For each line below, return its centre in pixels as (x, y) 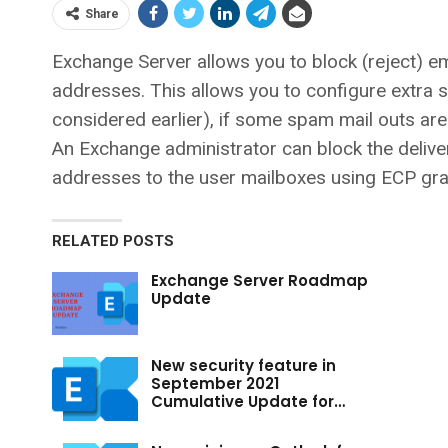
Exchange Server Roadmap (259, 280)
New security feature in (243, 366)
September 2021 (215, 384)
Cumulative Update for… (248, 402)
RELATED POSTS (113, 240)
